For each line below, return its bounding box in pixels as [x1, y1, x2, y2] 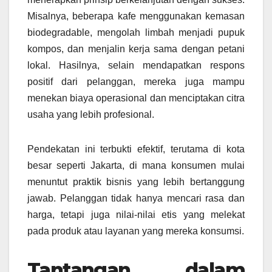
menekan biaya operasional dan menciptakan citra [27, 93, 245, 104]
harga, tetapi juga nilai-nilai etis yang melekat [27, 209, 245, 220]
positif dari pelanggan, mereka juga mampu [27, 76, 245, 87]
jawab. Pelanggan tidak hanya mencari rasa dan [27, 193, 245, 204]
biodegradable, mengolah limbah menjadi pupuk [27, 27, 245, 38]
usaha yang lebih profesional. [27, 109, 154, 120]
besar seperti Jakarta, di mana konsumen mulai [27, 160, 245, 171]
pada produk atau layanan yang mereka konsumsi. [27, 226, 244, 237]
